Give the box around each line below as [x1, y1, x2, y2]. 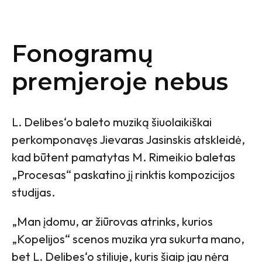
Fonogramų [12, 39, 153, 68]
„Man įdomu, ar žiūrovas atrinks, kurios [12, 213, 213, 229]
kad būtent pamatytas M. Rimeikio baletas [12, 149, 236, 164]
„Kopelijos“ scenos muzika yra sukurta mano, [12, 231, 244, 246]
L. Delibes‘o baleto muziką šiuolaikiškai [12, 114, 212, 129]
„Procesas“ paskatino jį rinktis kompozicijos [12, 167, 235, 182]
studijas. [12, 184, 55, 199]
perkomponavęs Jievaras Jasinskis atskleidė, [12, 132, 245, 147]
